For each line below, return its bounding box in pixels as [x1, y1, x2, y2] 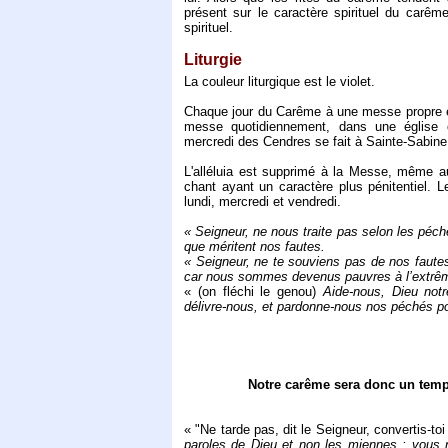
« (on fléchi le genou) [184, 284, 323, 300]
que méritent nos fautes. [184, 239, 325, 255]
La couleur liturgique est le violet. [184, 74, 375, 90]
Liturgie [184, 51, 242, 69]
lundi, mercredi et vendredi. [184, 194, 341, 210]
